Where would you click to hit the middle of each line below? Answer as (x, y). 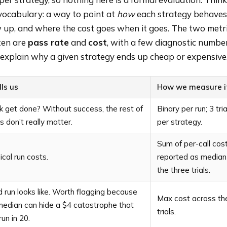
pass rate (48, 43)
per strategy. (180, 122)
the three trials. (184, 170)
